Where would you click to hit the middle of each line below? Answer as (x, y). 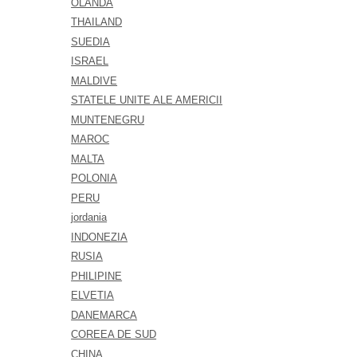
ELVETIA (93, 295)
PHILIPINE (97, 276)
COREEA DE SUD (114, 334)
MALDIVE (94, 80)
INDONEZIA (100, 237)
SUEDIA (91, 41)
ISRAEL (90, 61)
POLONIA (94, 178)
